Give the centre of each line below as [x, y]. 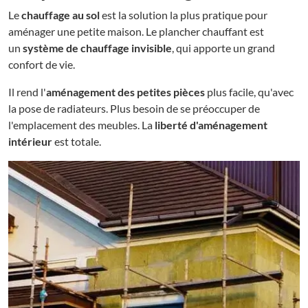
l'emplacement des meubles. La [81, 125]
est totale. [77, 142]
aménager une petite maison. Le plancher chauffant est [136, 32]
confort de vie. [42, 65]
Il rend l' [27, 92]
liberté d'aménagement [211, 125]
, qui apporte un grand [223, 48]
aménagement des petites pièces [125, 92]
